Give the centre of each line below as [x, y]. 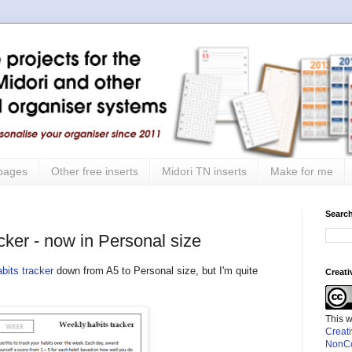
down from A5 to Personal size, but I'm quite [156, 271]
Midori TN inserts [204, 172]
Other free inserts [95, 172]
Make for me [302, 172]
